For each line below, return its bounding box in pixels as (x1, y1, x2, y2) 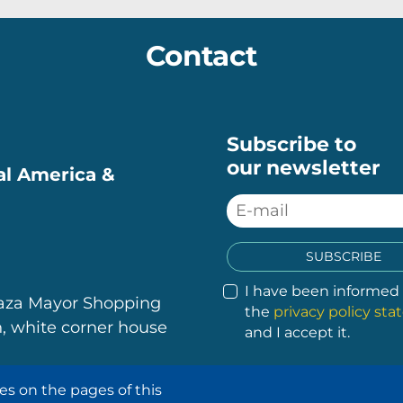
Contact (146, 39, 257, 74)
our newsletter (227, 156, 380, 181)
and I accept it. (245, 324, 350, 342)
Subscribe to (227, 132, 356, 157)
